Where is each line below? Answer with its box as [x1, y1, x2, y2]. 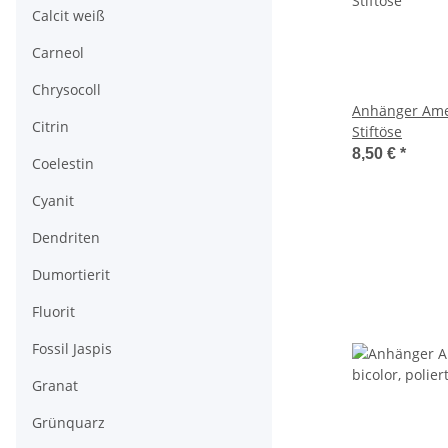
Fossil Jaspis [32, 339, 112, 358]
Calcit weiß [32, 6, 105, 25]
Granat [32, 376, 78, 395]
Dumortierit [32, 265, 110, 284]
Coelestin [32, 154, 94, 173]
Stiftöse [352, 122, 402, 141]
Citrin [32, 117, 69, 136]
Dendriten [32, 228, 100, 247]
